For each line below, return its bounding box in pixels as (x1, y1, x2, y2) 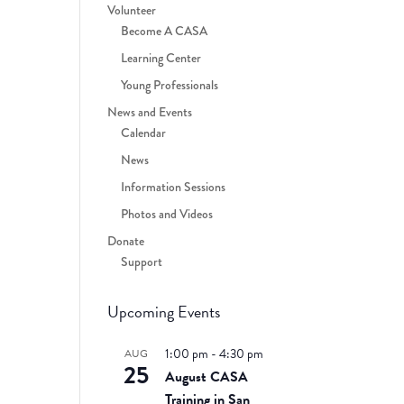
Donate (107, 231, 145, 250)
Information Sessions (121, 177, 226, 196)
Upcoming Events (107, 298, 221, 324)
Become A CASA (121, 21, 208, 40)
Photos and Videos (121, 204, 214, 223)
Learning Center (121, 48, 202, 67)
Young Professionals (121, 75, 219, 94)
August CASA (165, 365, 249, 388)
